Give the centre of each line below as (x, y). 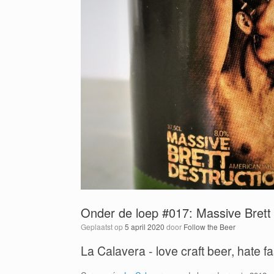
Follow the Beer (209, 227)
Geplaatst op (106, 227)
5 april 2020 (145, 227)
